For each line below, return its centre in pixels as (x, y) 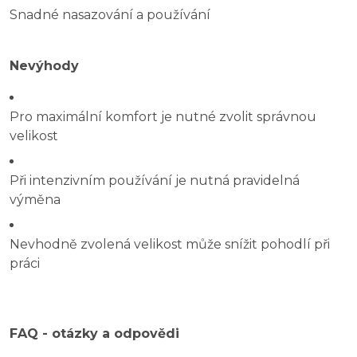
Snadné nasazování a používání (110, 15)
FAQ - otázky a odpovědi (94, 334)
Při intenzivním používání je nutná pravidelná (155, 181)
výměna (35, 200)
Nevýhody (44, 66)
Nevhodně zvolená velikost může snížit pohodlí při (170, 245)
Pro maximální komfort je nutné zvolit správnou (163, 117)
